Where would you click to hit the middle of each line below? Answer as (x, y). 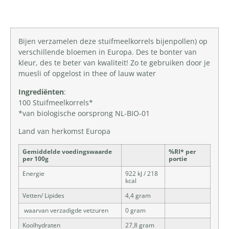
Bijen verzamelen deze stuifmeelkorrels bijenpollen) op (113, 41)
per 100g (36, 158)
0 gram (135, 210)
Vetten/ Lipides (43, 195)
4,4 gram (138, 195)
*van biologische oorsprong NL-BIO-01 (84, 113)
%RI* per (182, 151)
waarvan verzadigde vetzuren (65, 210)
